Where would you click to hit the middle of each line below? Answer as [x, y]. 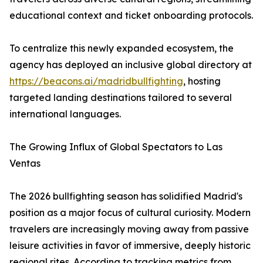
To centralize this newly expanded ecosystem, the [122, 48]
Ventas [25, 163]
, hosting [202, 81]
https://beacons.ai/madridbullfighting [96, 81]
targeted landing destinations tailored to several [121, 98]
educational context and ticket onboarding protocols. [131, 16]
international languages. [65, 114]
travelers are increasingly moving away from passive [129, 229]
